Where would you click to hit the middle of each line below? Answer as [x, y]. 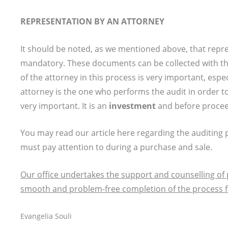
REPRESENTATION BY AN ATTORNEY [92, 21]
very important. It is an [65, 106]
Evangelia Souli [46, 216]
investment [132, 106]
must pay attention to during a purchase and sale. [116, 147]
